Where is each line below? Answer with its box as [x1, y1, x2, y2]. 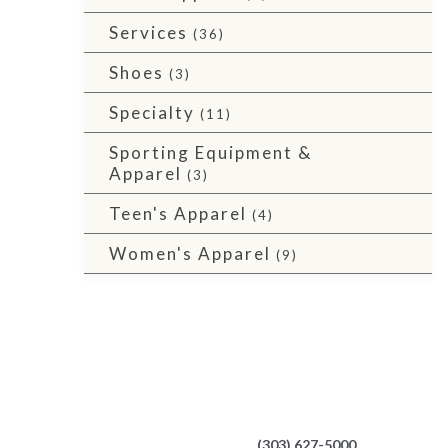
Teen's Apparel [109, 203, 247, 224]
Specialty [109, 102, 195, 123]
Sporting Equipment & [109, 142, 312, 163]
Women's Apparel [109, 243, 271, 264]
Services [109, 22, 188, 43]
